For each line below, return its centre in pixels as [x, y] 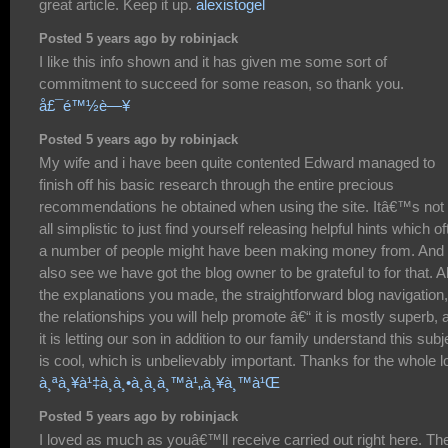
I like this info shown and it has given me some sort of [213, 62]
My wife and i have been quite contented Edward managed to [237, 163]
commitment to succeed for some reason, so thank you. [221, 84]
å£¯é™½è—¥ [84, 106]
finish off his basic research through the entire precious [216, 185]
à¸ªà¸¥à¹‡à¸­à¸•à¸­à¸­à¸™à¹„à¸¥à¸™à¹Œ [159, 383]
